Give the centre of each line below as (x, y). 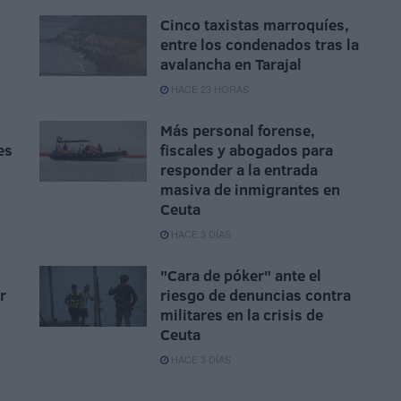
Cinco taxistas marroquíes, (255, 25)
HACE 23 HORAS (209, 89)
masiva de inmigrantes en (250, 190)
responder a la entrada (239, 170)
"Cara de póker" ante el (241, 276)
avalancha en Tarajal (231, 64)
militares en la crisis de (242, 315)
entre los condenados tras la (260, 45)
